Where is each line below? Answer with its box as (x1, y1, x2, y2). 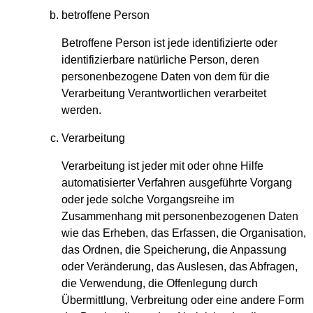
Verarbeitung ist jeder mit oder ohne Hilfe (61, 160, 263, 173)
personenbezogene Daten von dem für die (61, 71, 270, 83)
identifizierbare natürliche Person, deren (61, 54, 259, 66)
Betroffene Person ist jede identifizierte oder (61, 37, 277, 50)
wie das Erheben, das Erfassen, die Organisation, (61, 227, 306, 240)
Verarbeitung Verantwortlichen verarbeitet (61, 87, 266, 100)
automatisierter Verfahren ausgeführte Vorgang (61, 177, 292, 189)
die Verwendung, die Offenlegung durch (61, 277, 258, 290)
